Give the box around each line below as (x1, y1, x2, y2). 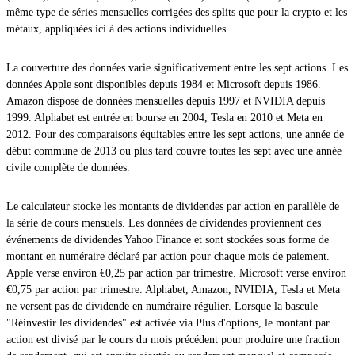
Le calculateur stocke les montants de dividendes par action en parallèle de (6, 200, 339, 212)
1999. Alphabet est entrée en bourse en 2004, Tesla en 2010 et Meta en (6, 111, 323, 124)
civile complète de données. (6, 161, 130, 174)
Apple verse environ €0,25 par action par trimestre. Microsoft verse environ (6, 266, 346, 279)
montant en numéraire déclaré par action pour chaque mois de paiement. (6, 250, 330, 262)
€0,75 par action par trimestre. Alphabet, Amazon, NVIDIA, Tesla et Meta (6, 283, 340, 296)
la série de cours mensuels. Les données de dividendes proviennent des (6, 216, 321, 229)
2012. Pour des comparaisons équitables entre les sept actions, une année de (6, 128, 344, 140)
